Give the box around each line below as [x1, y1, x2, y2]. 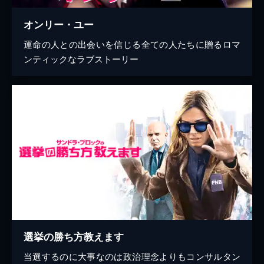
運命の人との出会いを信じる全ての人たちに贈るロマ [24, 38, 240, 51]
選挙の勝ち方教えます [24, 229, 124, 244]
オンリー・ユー [24, 17, 94, 32]
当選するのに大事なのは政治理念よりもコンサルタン [24, 250, 240, 263]
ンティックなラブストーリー [24, 52, 138, 65]
